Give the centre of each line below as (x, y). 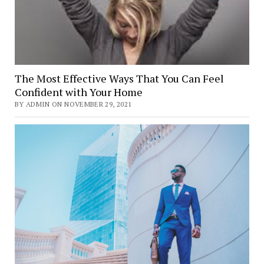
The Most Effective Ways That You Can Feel (119, 78)
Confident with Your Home (78, 92)
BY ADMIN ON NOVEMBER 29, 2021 (73, 104)
